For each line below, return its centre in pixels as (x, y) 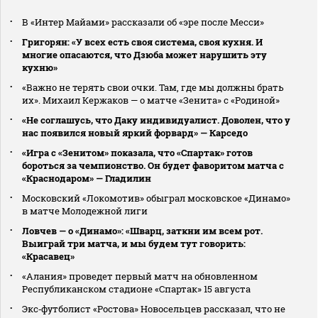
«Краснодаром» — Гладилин (87, 178)
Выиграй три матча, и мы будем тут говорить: (134, 243)
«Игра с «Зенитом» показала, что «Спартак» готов (137, 152)
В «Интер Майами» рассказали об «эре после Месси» (143, 22)
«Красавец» (48, 256)
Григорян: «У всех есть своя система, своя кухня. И (142, 42)
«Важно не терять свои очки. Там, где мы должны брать (153, 87)
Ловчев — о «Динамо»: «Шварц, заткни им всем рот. (142, 230)
